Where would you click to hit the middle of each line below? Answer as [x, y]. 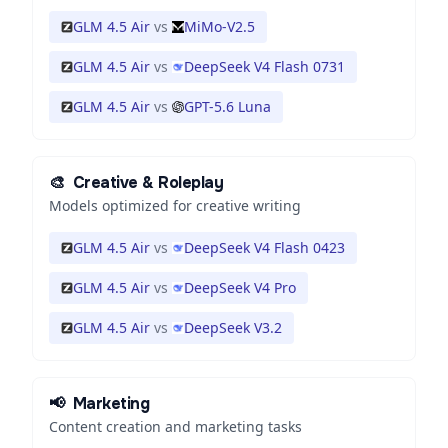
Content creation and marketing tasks [175, 426]
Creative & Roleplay [148, 182]
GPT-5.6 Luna [227, 106]
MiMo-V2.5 [219, 26]
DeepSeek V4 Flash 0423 [264, 247]
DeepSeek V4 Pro [240, 287]
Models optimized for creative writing [175, 205]
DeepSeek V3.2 [233, 327]
